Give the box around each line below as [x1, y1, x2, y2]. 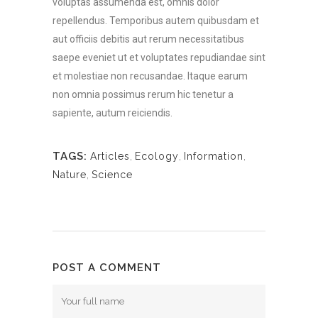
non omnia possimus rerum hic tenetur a [53, 89, 234, 100]
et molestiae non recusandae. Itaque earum [53, 70, 248, 82]
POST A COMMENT [53, 261, 161, 274]
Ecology [135, 150, 179, 162]
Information [184, 150, 243, 162]
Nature [53, 169, 87, 180]
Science [92, 169, 133, 180]
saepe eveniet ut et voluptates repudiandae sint [53, 52, 265, 63]
